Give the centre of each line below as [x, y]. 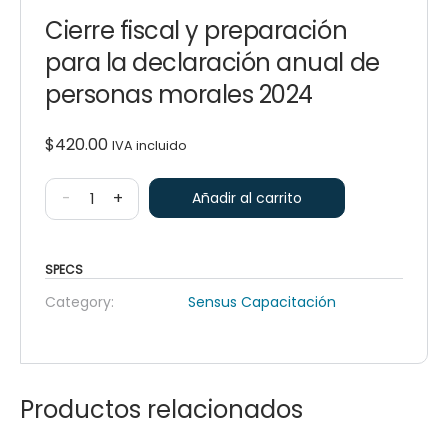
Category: [79, 301]
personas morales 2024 [179, 94]
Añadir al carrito [247, 197]
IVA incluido [149, 145]
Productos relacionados [161, 409]
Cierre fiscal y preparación [196, 30]
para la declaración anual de [212, 62]
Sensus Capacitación [262, 301]
